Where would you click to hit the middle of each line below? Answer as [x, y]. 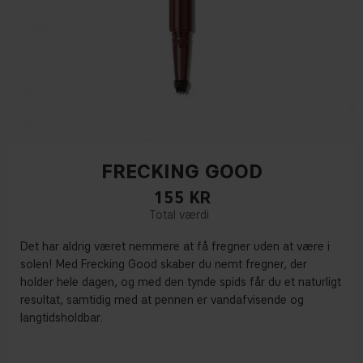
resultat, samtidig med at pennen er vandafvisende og [162, 301]
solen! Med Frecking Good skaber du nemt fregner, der [164, 265]
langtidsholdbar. [62, 318]
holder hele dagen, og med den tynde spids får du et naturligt [181, 283]
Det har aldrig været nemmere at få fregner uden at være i [175, 247]
